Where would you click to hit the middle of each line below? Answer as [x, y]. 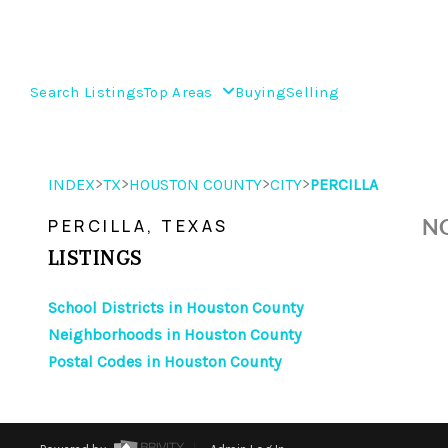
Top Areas [181, 92]
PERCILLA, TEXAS [138, 226]
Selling [312, 92]
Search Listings [87, 92]
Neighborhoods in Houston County [174, 334]
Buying [260, 92]
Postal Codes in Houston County [164, 361]
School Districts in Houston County [175, 307]
